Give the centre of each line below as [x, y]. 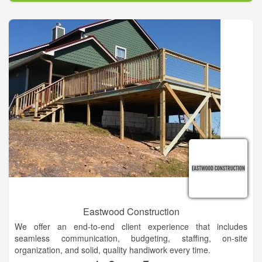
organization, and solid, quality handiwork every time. [113, 250]
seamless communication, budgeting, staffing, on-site [131, 238]
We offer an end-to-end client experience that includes [131, 227]
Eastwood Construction [131, 212]
